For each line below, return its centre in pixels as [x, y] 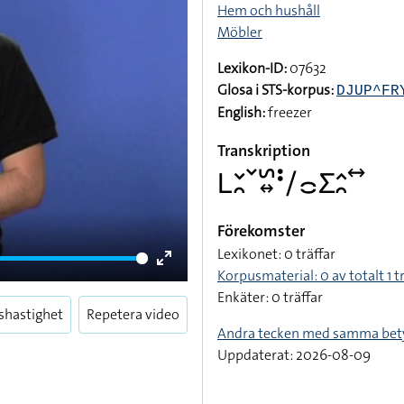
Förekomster [261, 231]
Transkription [264, 151]
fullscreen [195, 303]
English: [241, 112]
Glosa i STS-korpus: [275, 90]
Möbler [240, 32]
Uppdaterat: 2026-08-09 [294, 355]
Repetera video [133, 314]
